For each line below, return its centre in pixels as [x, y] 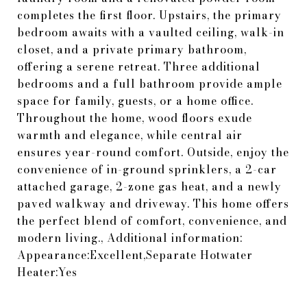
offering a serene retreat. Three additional [139, 66]
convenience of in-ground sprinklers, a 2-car [147, 169]
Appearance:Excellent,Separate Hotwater [135, 255]
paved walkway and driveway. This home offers [153, 204]
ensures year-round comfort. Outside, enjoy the [153, 152]
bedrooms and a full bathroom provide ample [150, 84]
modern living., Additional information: [130, 238]
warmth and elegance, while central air [130, 135]
